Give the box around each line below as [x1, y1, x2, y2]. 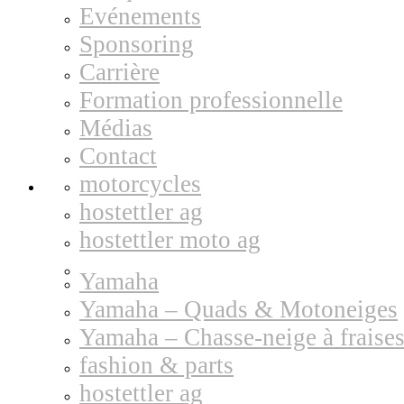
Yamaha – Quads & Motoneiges [79, 296, 398, 323]
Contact [79, 142, 157, 170]
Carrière [79, 59, 160, 86]
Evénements [79, 3, 201, 30]
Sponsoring [79, 31, 194, 58]
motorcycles [79, 170, 201, 197]
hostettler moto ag [79, 226, 261, 253]
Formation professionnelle [79, 87, 343, 114]
